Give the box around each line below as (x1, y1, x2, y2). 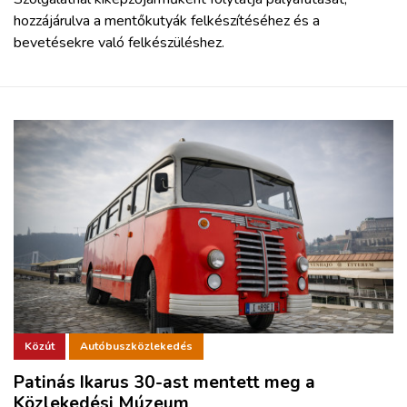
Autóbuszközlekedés (80, 339, 193, 354)
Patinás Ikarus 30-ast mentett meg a (14, 370, 315, 394)
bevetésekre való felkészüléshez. (14, 32, 224, 53)
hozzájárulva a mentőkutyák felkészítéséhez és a (14, 10, 320, 31)
